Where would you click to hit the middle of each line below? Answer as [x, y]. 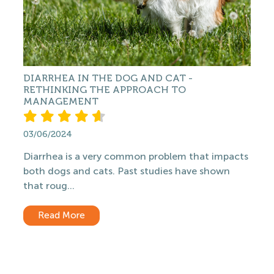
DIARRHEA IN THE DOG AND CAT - [108, 78]
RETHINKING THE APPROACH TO [105, 90]
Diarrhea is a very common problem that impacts [136, 156]
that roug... [49, 186]
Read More [61, 215]
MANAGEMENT [61, 101]
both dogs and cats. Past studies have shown [127, 171]
